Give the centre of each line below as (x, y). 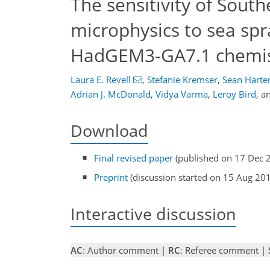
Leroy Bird (234, 94)
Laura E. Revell (101, 80)
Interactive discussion (153, 213)
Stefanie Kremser (182, 80)
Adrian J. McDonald (111, 94)
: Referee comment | (224, 250)
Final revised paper (134, 158)
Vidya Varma (182, 94)
